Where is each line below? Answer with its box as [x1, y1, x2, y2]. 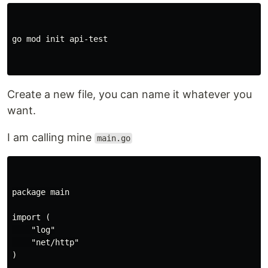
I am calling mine [7, 131, 95, 144]
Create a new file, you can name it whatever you [7, 88, 252, 100]
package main [12, 187, 69, 197]
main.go [96, 133, 130, 143]
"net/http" [12, 237, 79, 247]
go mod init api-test [12, 34, 108, 44]
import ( [12, 212, 50, 222]
